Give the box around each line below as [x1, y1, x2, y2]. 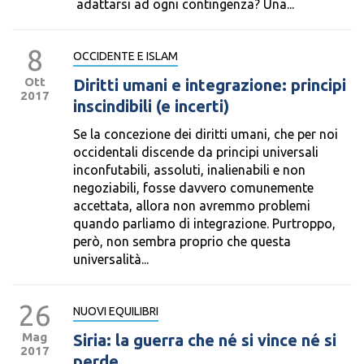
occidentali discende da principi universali [73, 145, 318, 159]
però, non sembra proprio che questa [73, 234, 291, 249]
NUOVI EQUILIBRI [73, 305, 158, 318]
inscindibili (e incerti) [73, 97, 229, 115]
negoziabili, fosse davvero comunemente [73, 180, 314, 195]
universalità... [73, 252, 149, 266]
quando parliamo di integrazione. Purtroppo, [73, 216, 336, 231]
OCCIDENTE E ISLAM [73, 50, 178, 63]
